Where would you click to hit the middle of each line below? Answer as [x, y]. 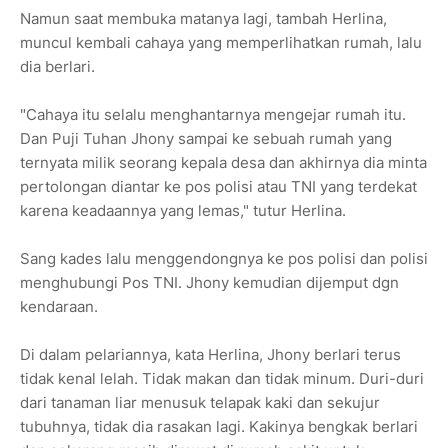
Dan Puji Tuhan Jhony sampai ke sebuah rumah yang [206, 139]
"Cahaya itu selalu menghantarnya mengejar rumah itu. [213, 115]
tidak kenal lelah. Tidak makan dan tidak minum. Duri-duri [222, 379]
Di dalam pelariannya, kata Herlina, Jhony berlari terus [210, 355]
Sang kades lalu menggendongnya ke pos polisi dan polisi [224, 259]
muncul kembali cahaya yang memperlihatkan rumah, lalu [221, 43]
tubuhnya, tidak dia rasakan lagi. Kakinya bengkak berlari [219, 427]
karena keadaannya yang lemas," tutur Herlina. [183, 211]
